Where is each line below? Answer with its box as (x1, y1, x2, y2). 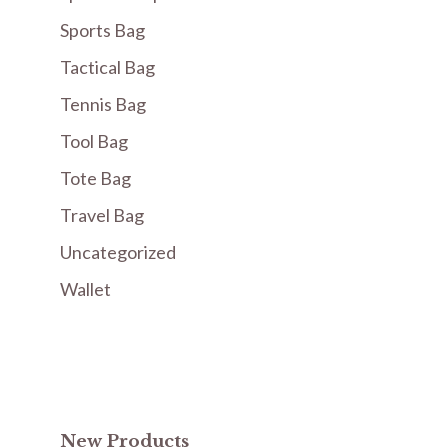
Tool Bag (60, 130, 128, 153)
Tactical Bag (60, 56, 155, 79)
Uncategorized (60, 241, 176, 264)
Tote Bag (60, 167, 131, 190)
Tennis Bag (60, 93, 146, 116)
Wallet (60, 278, 111, 301)
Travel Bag (60, 204, 144, 227)
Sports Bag (60, 19, 145, 42)
